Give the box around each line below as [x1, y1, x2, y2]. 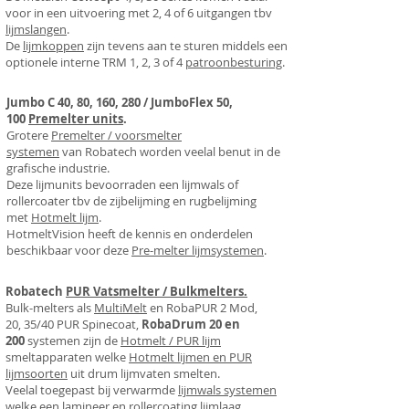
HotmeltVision [6, 225, 85, 242]
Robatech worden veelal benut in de [85, 143, 280, 160]
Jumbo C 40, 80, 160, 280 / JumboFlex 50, [6, 94, 233, 110]
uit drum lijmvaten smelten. [68, 365, 220, 382]
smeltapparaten [5, 349, 92, 365]
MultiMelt [94, 299, 147, 316]
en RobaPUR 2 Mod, [147, 299, 257, 316]
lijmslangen [5, 21, 67, 37]
